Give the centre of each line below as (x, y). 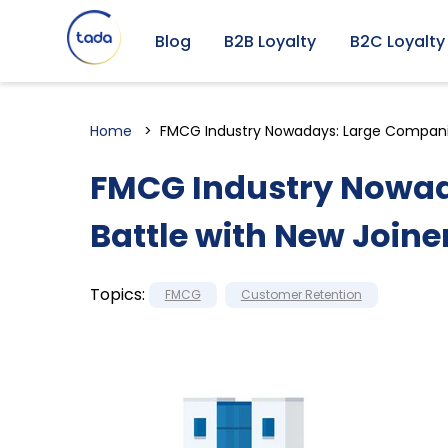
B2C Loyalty (397, 41)
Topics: (117, 294)
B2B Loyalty (270, 41)
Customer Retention (301, 294)
